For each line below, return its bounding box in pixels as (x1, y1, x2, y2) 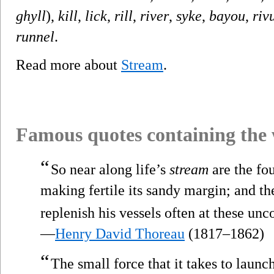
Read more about (16, 56, 121, 73)
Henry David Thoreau (55, 225, 185, 242)
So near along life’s (51, 161, 169, 177)
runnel (16, 28, 54, 45)
